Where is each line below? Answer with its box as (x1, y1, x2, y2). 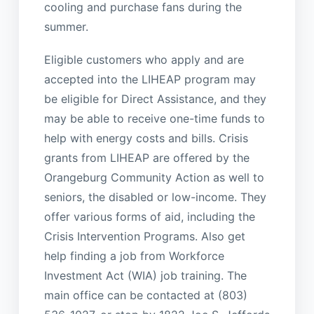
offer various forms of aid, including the (43, 209, 255, 224)
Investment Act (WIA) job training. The (43, 268, 247, 282)
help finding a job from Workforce (43, 248, 224, 263)
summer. (43, 20, 88, 34)
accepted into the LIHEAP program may (43, 71, 256, 86)
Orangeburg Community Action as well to (43, 170, 264, 184)
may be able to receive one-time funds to (43, 111, 265, 125)
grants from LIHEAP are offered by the (43, 150, 250, 165)
